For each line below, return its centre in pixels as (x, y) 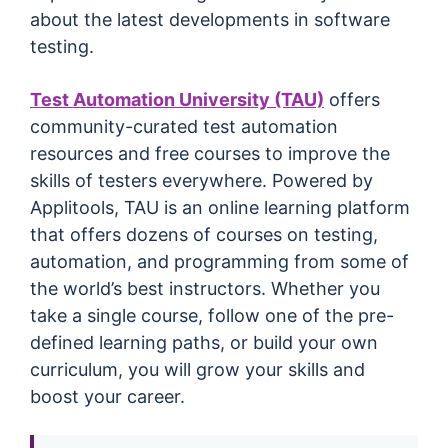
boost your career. (107, 396)
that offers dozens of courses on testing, (204, 234)
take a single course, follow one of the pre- (212, 315)
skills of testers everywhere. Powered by (201, 180)
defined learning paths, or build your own (204, 342)
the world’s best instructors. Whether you (205, 288)
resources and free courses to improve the (210, 153)
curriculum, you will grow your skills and (197, 369)
